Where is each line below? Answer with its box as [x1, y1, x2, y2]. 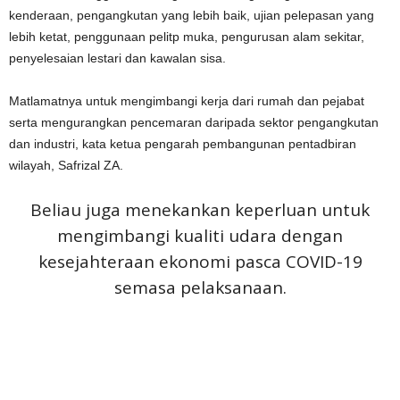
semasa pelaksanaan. [113, 276, 287, 299]
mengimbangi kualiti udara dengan [57, 224, 343, 247]
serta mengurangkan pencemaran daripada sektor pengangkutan [9, 115, 379, 129]
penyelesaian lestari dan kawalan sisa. [9, 51, 226, 65]
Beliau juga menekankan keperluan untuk [30, 198, 370, 221]
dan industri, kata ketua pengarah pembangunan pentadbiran [9, 137, 356, 151]
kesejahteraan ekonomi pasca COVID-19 [37, 250, 362, 273]
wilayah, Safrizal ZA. [9, 158, 123, 172]
